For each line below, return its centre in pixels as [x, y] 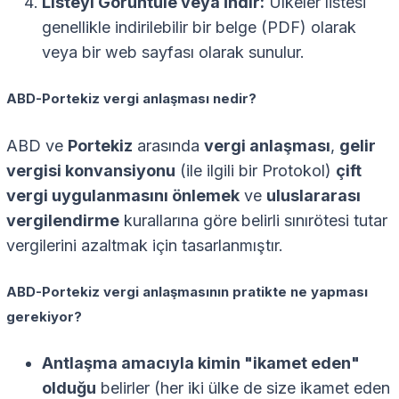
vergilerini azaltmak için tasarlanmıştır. [145, 245]
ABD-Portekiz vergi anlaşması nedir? [131, 98]
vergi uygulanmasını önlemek [123, 195]
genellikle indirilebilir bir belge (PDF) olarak [199, 27]
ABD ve [37, 145]
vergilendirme [63, 220]
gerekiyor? [44, 317]
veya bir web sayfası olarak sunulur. [173, 52]
